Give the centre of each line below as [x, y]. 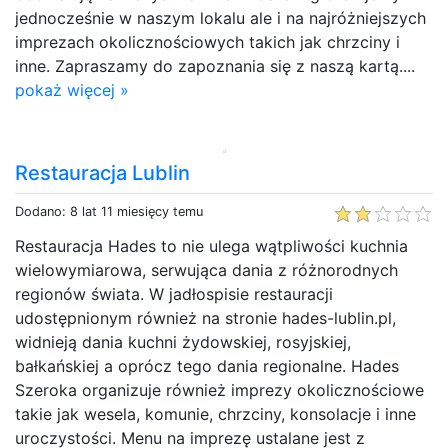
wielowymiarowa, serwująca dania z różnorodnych [206, 269]
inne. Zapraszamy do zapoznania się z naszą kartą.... [215, 65]
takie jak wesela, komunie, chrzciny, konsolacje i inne [215, 413]
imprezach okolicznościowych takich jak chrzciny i [207, 41]
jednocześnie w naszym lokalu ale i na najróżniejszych [220, 17]
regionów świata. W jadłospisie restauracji [174, 293]
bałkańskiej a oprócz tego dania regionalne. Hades [207, 365]
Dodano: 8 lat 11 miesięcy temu [109, 211]
